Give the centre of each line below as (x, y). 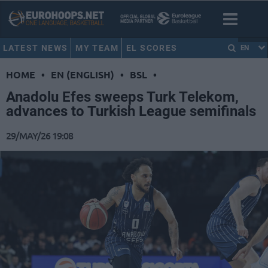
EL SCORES (152, 48)
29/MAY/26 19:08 (39, 135)
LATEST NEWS (36, 48)
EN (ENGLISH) (83, 75)
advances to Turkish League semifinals (131, 112)
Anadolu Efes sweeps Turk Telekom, (122, 97)
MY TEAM (97, 48)
